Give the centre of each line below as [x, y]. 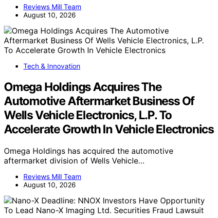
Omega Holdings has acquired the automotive [89, 151]
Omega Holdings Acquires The [83, 87]
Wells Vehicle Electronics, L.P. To [88, 115]
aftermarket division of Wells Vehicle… [74, 160]
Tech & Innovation [52, 66]
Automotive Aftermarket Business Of [99, 101]
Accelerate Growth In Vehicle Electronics [109, 129]
